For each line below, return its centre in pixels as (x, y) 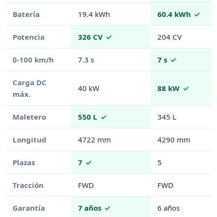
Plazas (23, 163)
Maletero (29, 117)
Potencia (28, 37)
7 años (89, 208)
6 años (168, 208)
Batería (26, 14)
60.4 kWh (174, 14)
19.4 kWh (94, 14)
